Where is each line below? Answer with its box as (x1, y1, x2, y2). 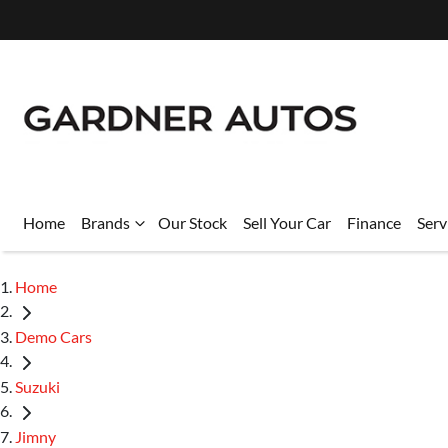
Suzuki (15, 376, 60, 396)
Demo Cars (15, 326, 92, 346)
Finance (347, 213, 401, 232)
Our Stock (158, 213, 227, 232)
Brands (81, 213, 130, 232)
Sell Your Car (243, 213, 331, 232)
